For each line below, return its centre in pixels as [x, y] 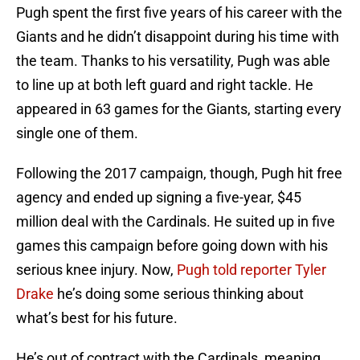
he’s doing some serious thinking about [179, 294]
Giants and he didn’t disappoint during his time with [178, 37]
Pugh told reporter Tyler [252, 270]
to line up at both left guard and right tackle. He [165, 85]
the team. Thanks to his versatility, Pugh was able [173, 61]
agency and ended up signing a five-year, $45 [159, 198]
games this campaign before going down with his [172, 246]
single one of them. [77, 133]
